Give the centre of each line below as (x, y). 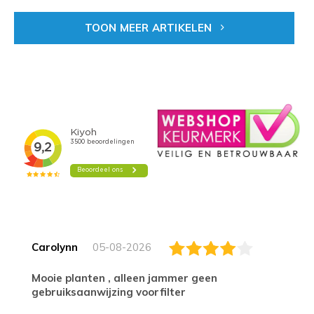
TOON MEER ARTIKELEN (150, 28)
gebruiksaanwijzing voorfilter (109, 292)
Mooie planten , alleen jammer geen (36, 278)
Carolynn (55, 247)
